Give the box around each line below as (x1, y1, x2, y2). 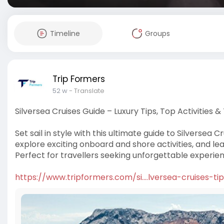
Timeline (49, 28, 80, 38)
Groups (144, 28, 170, 38)
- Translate (69, 86, 104, 95)
